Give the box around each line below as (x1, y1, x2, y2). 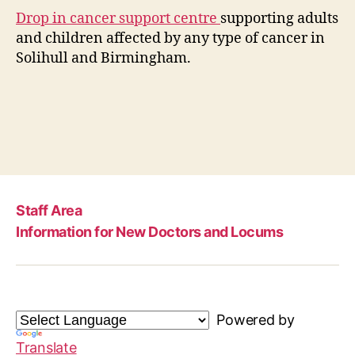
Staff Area (16, 202, 82, 219)
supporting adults (220, 9, 338, 28)
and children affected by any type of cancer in (16, 29, 325, 48)
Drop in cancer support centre (16, 9, 220, 28)
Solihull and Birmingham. (16, 48, 191, 67)
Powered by (209, 311, 295, 328)
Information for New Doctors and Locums (16, 223, 284, 240)
